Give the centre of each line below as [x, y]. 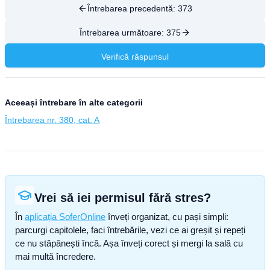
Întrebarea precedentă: [133, 8]
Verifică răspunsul [135, 57]
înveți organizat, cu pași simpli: [167, 217]
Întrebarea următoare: [123, 33]
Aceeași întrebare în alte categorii [74, 102]
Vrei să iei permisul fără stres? [123, 198]
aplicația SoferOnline [65, 217]
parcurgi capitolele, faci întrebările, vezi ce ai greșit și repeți [130, 230]
